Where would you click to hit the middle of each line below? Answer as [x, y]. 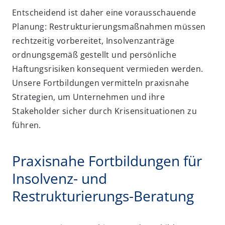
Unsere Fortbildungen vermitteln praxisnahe [101, 83]
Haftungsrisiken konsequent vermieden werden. [108, 69]
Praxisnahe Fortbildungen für [107, 161]
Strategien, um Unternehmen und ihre [88, 97]
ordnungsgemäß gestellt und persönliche [94, 55]
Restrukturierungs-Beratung [103, 196]
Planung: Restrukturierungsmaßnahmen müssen [109, 27]
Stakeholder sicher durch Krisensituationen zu [104, 111]
